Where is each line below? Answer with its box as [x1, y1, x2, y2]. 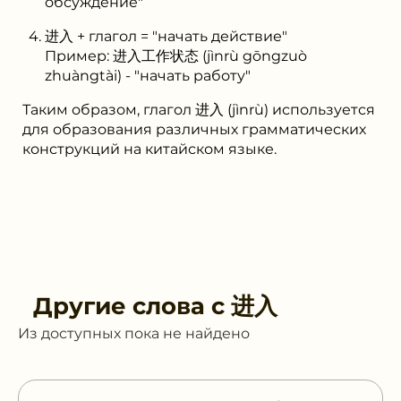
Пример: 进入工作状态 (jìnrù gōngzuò [45, 47, 307, 64]
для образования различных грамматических [22, 120, 366, 138]
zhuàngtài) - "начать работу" [45, 66, 251, 84]
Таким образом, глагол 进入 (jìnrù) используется [22, 100, 375, 118]
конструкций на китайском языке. [22, 140, 277, 158]
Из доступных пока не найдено [18, 324, 250, 342]
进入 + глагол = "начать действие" [45, 27, 287, 45]
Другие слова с [33, 291, 231, 320]
